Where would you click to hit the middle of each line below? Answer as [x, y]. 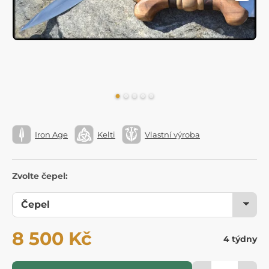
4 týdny [240, 239]
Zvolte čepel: [40, 176]
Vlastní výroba [172, 134]
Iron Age [51, 134]
